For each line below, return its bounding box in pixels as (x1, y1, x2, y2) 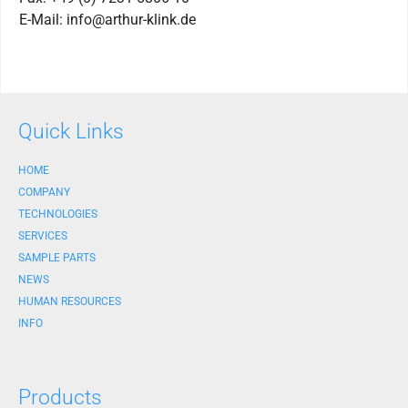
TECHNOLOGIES (18, 208, 97, 221)
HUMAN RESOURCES (18, 295, 121, 309)
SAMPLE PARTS (18, 251, 96, 265)
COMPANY (18, 186, 70, 199)
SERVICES (18, 229, 67, 243)
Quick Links (18, 118, 124, 145)
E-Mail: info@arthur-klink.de (19, 11, 196, 29)
